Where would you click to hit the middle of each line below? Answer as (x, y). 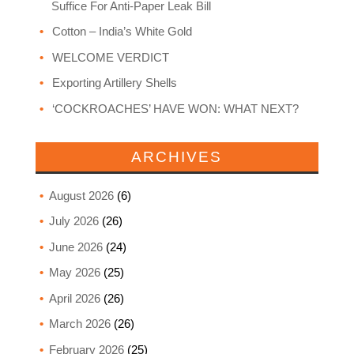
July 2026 (73, 221)
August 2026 (81, 195)
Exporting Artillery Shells (114, 83)
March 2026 (79, 324)
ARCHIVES (177, 156)
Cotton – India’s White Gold (122, 32)
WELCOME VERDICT (110, 57)
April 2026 (74, 298)
